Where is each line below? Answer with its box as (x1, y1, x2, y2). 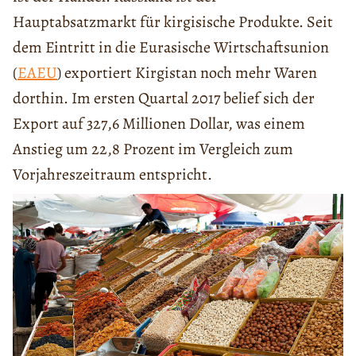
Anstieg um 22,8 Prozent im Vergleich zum (13, 138, 293, 160)
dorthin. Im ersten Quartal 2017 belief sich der (13, 87, 315, 109)
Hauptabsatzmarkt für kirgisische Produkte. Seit (13, 11, 333, 33)
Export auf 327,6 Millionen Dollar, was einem (13, 113, 305, 134)
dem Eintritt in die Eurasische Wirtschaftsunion (13, 37, 329, 58)
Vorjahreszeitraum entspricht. (13, 164, 212, 185)
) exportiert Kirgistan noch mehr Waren (57, 62, 317, 83)
